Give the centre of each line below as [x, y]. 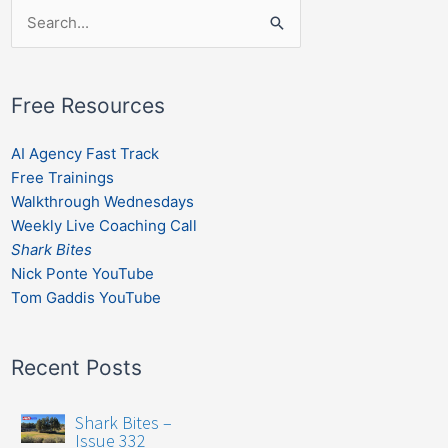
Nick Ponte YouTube [82, 273]
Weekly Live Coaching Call [103, 225]
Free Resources [87, 105]
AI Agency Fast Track [84, 153]
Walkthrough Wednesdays [102, 201]
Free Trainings [62, 177]
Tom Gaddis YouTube [85, 297]
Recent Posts [76, 367]
